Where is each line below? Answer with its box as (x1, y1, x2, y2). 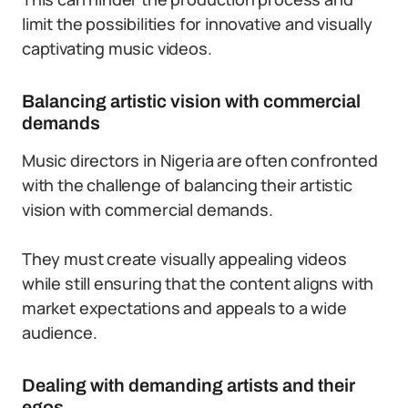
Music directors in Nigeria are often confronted (22, 149, 378, 171)
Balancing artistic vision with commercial (22, 91, 361, 111)
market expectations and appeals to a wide (22, 297, 347, 319)
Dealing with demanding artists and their (22, 375, 355, 395)
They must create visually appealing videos (22, 248, 347, 270)
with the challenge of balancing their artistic (22, 174, 352, 196)
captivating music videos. (22, 37, 212, 59)
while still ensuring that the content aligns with (22, 272, 374, 294)
